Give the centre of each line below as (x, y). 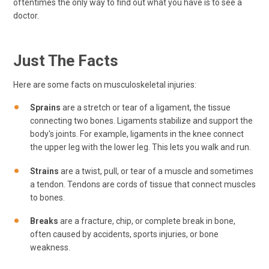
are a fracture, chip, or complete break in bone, (147, 221)
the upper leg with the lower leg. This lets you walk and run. (141, 147)
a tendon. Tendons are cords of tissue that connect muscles (143, 184)
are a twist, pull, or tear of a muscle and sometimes (157, 171)
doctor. (26, 16)
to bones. (47, 197)
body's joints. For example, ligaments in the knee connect (137, 134)
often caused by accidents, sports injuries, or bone (124, 234)
